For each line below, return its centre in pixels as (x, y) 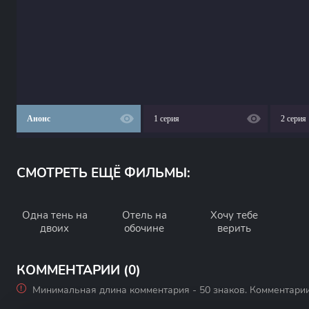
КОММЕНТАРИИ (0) (79, 270)
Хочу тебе (234, 215)
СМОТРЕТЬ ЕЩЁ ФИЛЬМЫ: (103, 173)
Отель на (144, 215)
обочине (144, 228)
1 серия (167, 119)
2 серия (293, 119)
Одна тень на (54, 215)
